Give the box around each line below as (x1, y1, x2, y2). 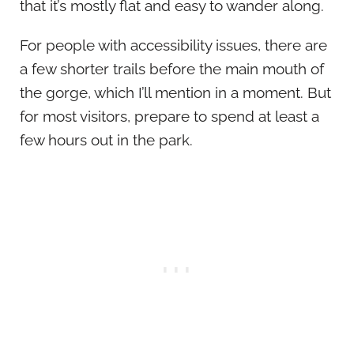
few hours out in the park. (20, 131, 193, 149)
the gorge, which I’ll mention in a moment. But (20, 84, 331, 102)
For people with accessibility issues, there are (20, 36, 327, 55)
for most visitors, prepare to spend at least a (20, 107, 319, 126)
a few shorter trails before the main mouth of (20, 60, 324, 78)
